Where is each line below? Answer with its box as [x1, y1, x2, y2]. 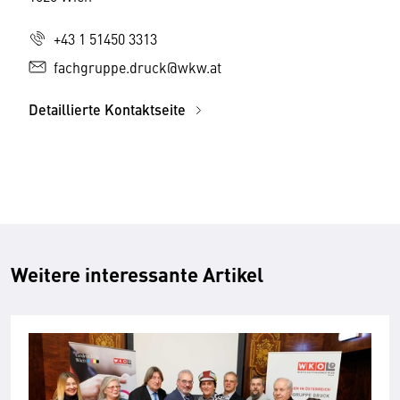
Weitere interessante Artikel [11, 260, 263, 289]
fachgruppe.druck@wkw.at [54, 57, 221, 78]
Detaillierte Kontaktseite [29, 99, 189, 121]
